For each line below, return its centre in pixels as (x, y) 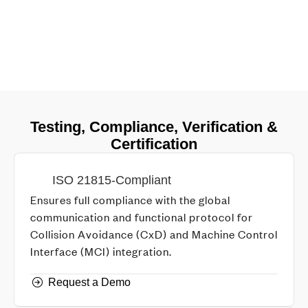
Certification (154, 144)
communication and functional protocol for (142, 217)
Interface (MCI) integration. (101, 251)
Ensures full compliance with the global (130, 199)
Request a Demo (90, 282)
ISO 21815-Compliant (112, 180)
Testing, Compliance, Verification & (154, 127)
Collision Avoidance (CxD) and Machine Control (154, 234)
